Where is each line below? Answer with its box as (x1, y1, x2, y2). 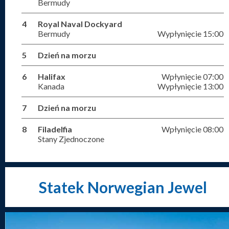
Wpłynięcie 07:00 (162, 72, 223, 81)
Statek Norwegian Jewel (38, 178, 207, 196)
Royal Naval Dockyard (38, 19, 122, 29)
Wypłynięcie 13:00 (157, 81, 223, 91)
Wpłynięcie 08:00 (162, 124, 223, 134)
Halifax (38, 72, 65, 81)
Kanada (38, 81, 64, 91)
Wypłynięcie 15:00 (157, 29, 223, 38)
